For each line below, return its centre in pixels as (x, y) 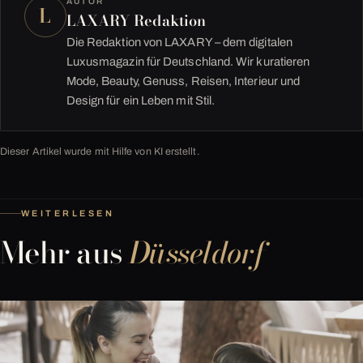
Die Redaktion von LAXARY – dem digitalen (179, 42)
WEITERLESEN (68, 213)
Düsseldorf (197, 253)
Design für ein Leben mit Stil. (141, 100)
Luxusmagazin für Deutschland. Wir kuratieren (188, 61)
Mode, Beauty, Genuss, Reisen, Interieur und (183, 81)
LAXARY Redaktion (136, 20)
